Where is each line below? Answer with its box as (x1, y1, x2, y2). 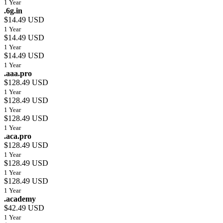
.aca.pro (4, 132, 31, 141)
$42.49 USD (4, 204, 44, 213)
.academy (4, 195, 36, 204)
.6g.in (4, 6, 22, 15)
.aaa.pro (4, 69, 32, 78)
